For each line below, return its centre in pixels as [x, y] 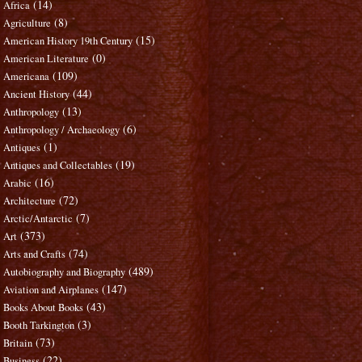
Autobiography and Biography [65, 272]
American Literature [46, 59]
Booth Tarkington [39, 326]
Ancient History [37, 95]
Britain [18, 343]
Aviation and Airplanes [51, 290]
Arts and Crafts [35, 255]
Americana [27, 77]
